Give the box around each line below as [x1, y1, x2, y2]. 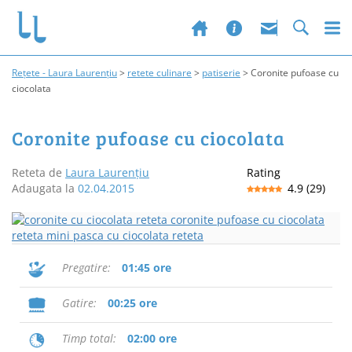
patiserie [202, 66, 240, 79]
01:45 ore [122, 260, 171, 275]
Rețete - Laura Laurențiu [12, 66, 117, 79]
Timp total [62, 331, 113, 346]
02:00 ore [127, 331, 177, 346]
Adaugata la [12, 181, 78, 196]
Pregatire [62, 260, 108, 275]
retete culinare [127, 66, 192, 79]
